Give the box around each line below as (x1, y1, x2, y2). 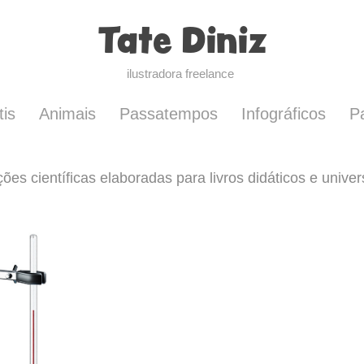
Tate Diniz (97, 15, 267, 64)
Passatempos (119, 105, 218, 123)
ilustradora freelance (127, 67, 237, 80)
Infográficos (241, 105, 326, 123)
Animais (39, 105, 96, 123)
